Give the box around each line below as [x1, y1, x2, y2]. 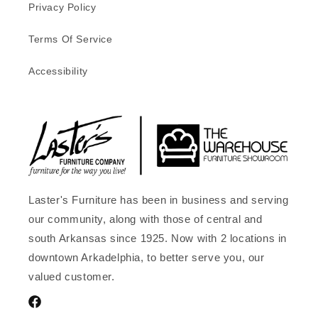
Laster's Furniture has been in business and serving [28, 194, 289, 207]
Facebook [26, 303, 75, 315]
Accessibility [28, 65, 88, 77]
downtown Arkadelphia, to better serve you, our [28, 251, 265, 264]
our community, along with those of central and [28, 213, 263, 226]
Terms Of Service [28, 33, 113, 45]
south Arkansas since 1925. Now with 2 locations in [28, 232, 287, 245]
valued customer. [28, 270, 115, 283]
